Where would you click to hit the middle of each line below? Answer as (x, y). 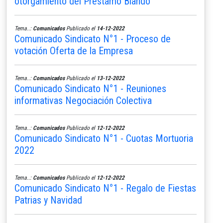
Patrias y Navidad (48, 200)
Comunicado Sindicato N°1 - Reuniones (90, 88)
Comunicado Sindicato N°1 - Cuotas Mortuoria (104, 138)
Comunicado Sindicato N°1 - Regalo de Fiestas (105, 188)
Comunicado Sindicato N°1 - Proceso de (93, 39)
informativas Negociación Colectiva (83, 100)
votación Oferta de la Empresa (74, 51)
